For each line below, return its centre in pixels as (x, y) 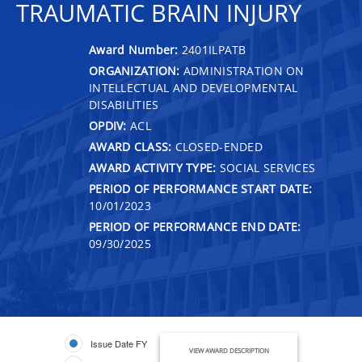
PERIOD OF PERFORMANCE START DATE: (201, 188)
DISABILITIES (124, 104)
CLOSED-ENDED (217, 146)
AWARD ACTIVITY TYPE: (153, 167)
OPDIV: (108, 125)
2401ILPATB (214, 49)
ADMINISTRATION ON (242, 70)
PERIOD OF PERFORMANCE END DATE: (195, 226)
